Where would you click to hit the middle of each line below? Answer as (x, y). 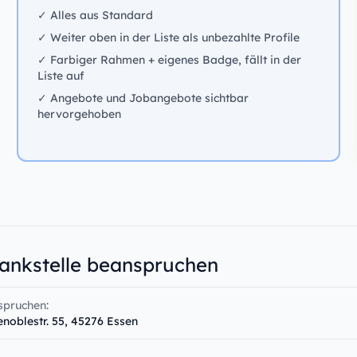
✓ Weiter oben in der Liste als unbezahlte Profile (169, 37)
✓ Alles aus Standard (96, 15)
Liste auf (61, 75)
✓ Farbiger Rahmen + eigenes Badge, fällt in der (170, 59)
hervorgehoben (80, 114)
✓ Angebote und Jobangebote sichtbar (143, 98)
